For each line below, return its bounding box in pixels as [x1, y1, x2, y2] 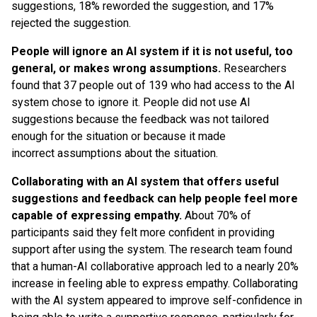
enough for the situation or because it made [11, 129, 226, 143]
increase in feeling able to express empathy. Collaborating [11, 276, 298, 290]
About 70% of [185, 208, 251, 222]
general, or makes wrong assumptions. [11, 61, 221, 75]
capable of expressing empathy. [11, 208, 185, 222]
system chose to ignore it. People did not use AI [11, 95, 250, 109]
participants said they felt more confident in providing [11, 225, 275, 239]
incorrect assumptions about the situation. [11, 146, 221, 160]
